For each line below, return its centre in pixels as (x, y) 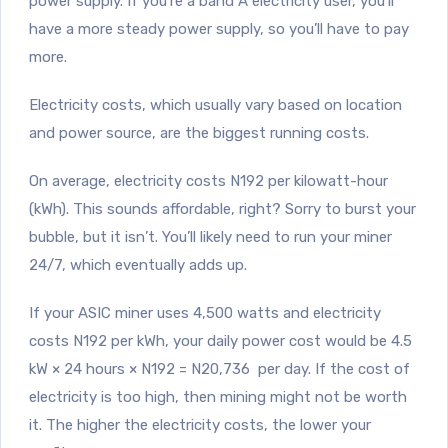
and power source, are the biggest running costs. (199, 132)
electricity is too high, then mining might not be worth (218, 396)
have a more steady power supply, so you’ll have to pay (219, 28)
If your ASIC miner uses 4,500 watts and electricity (205, 312)
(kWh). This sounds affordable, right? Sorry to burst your (222, 208)
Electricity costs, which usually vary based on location (215, 104)
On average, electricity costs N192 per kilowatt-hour (208, 180)
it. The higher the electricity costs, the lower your (200, 424)
